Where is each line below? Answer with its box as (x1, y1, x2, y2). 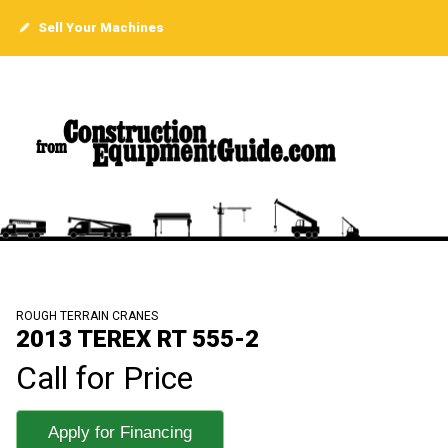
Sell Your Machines (35, 20, 164, 35)
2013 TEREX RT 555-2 (16, 325, 259, 354)
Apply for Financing (48, 423, 192, 443)
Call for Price (16, 359, 193, 398)
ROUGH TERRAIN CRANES (16, 309, 158, 324)
